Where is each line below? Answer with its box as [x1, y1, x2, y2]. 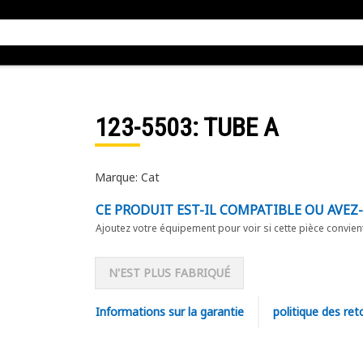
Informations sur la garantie [95, 304, 244, 319]
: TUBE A [191, 112, 279, 143]
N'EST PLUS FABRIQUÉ [108, 265, 230, 280]
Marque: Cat [94, 169, 160, 185]
